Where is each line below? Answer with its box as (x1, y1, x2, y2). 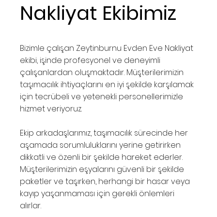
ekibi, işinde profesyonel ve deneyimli (20, 55, 161, 66)
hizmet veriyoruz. (20, 103, 82, 115)
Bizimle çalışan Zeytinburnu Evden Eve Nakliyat (20, 43, 194, 54)
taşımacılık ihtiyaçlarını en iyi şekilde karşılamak (20, 79, 194, 91)
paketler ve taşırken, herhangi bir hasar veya (20, 176, 190, 187)
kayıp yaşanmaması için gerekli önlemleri (20, 188, 175, 200)
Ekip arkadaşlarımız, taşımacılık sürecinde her (20, 127, 188, 139)
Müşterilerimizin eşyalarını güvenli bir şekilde (20, 164, 185, 175)
